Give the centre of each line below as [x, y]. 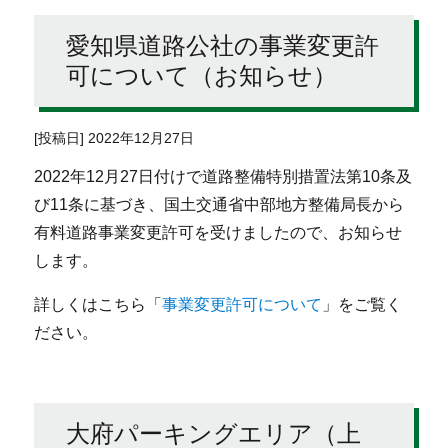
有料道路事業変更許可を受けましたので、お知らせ [218, 233]
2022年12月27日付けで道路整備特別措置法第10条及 [223, 177]
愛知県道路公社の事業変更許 [223, 45]
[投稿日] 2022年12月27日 [114, 138]
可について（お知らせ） [202, 75]
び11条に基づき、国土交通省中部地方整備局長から [219, 205]
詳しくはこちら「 [98, 305]
